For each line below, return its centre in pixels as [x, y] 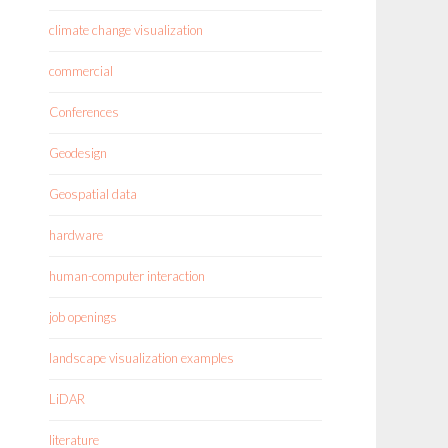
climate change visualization [126, 30]
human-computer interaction [127, 276]
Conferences [84, 112]
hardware [76, 235]
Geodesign [78, 153]
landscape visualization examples [141, 358]
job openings [83, 317]
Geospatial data [93, 194]
